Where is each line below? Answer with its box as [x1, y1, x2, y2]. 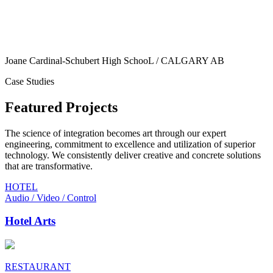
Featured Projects [5, 99, 118, 115]
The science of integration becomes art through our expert [5, 127, 226, 138]
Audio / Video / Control [5, 192, 96, 203]
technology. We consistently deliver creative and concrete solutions [5, 149, 261, 160]
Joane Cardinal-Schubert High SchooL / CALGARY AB [5, 55, 224, 66]
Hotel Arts [5, 214, 55, 228]
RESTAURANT [5, 261, 71, 272]
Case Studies [5, 76, 54, 87]
